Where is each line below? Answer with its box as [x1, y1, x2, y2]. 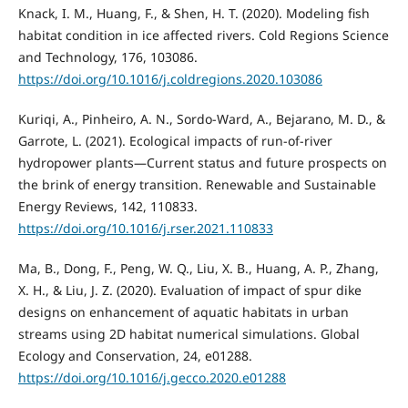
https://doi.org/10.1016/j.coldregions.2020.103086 [17, 70, 322, 88]
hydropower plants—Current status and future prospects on [17, 154, 387, 172]
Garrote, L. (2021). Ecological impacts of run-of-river [17, 132, 332, 150]
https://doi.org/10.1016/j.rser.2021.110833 [17, 219, 273, 238]
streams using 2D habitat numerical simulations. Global [17, 325, 360, 343]
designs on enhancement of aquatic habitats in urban [17, 303, 349, 321]
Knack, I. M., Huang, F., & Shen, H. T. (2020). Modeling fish [17, 5, 370, 23]
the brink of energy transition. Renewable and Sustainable [17, 176, 376, 194]
